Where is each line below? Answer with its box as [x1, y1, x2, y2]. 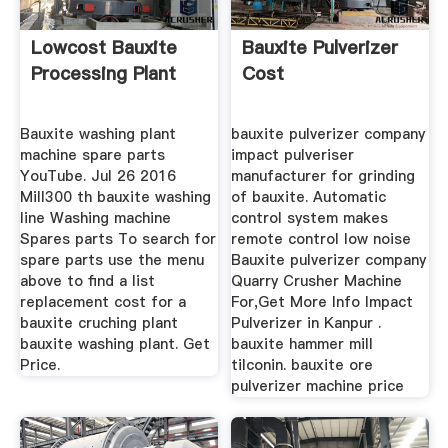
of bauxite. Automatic [231, 187, 387, 208]
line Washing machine [19, 208, 171, 229]
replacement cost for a [19, 292, 186, 313]
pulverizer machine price [231, 376, 405, 397]
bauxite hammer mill [231, 334, 374, 355]
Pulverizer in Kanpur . [231, 313, 382, 334]
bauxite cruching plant [19, 313, 178, 334]
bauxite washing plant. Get [19, 334, 210, 355]
